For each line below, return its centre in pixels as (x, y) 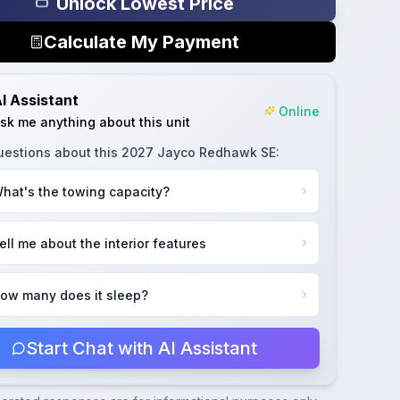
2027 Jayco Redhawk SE (198, 152)
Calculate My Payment (141, 42)
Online (299, 111)
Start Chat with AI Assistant (141, 348)
